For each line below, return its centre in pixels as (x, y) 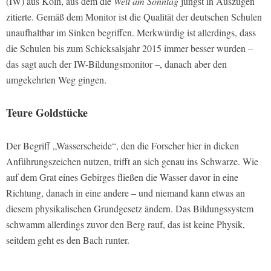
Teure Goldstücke (47, 113)
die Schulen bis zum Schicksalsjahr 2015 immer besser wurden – (129, 48)
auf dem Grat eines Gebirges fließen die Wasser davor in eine (122, 177)
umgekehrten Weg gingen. (56, 80)
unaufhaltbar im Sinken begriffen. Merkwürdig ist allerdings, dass (131, 33)
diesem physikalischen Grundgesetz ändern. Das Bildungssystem (130, 209)
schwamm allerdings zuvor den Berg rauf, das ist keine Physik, (126, 224)
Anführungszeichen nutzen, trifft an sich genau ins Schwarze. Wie (132, 162)
